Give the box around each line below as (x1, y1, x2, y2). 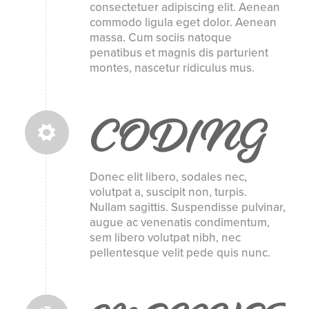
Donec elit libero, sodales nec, (89, 169, 247, 184)
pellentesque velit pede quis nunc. (89, 245, 270, 260)
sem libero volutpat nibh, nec (89, 230, 241, 245)
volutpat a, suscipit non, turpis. (89, 184, 247, 199)
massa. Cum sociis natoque (89, 30, 232, 46)
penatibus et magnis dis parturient (89, 46, 268, 61)
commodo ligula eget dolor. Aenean (89, 15, 277, 30)
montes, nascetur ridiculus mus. (89, 61, 255, 76)
